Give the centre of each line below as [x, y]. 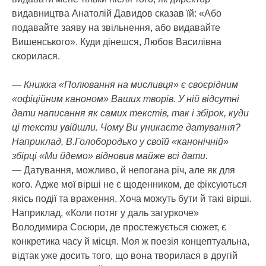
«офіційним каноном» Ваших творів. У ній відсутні [126, 99]
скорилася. [36, 56]
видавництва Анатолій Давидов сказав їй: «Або [117, 13]
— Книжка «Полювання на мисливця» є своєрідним [125, 84]
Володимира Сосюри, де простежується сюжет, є [119, 227]
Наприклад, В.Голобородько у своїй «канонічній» [120, 141]
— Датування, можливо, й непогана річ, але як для [123, 170]
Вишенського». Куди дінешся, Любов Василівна [117, 42]
